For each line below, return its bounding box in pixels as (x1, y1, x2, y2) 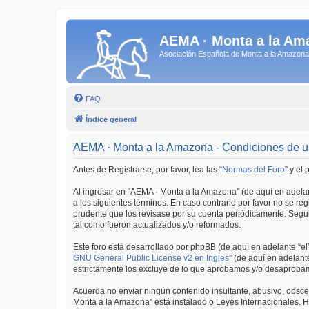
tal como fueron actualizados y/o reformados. (73, 220, 241, 230)
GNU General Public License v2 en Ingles (73, 253, 229, 263)
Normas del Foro (222, 165, 285, 175)
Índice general (86, 115, 137, 123)
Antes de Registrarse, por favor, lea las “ (73, 165, 222, 175)
